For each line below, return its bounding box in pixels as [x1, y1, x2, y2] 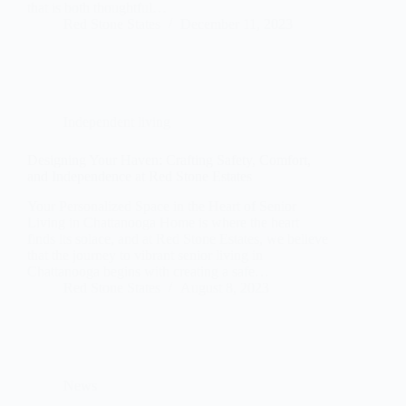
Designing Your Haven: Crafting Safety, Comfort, [27, 152, 311, 169]
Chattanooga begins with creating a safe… [27, 264, 269, 280]
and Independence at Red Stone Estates [27, 169, 252, 185]
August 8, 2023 [180, 280, 269, 296]
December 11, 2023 [180, 16, 293, 33]
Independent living [63, 114, 170, 130]
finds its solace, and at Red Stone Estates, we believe [27, 231, 328, 247]
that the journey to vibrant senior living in [27, 247, 263, 264]
